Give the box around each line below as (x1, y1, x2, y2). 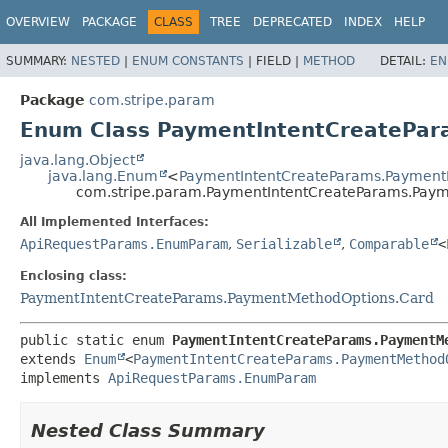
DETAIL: (380, 53, 430, 68)
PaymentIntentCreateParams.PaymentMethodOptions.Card (20, 289, 434, 306)
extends (20, 350, 84, 367)
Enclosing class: (20, 268, 127, 283)
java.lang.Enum (48, 167, 158, 184)
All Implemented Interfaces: (20, 214, 209, 229)
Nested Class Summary (31, 419, 265, 441)
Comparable (349, 235, 429, 252)
